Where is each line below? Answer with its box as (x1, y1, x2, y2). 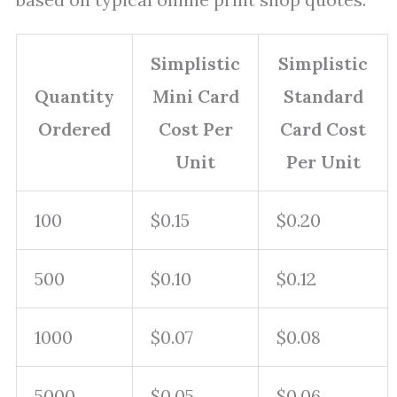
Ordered (38, 118, 111, 140)
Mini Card (152, 85, 239, 107)
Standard (283, 85, 363, 107)
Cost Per (158, 118, 233, 140)
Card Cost (280, 118, 366, 140)
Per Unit (285, 151, 361, 173)
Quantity (35, 85, 114, 107)
